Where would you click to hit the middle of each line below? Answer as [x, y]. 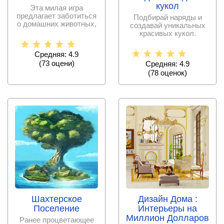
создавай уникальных [167, 25]
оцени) [62, 63]
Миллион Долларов [167, 218]
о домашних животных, [56, 23]
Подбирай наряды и [167, 17]
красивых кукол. [167, 33]
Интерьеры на [167, 208]
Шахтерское [56, 199]
